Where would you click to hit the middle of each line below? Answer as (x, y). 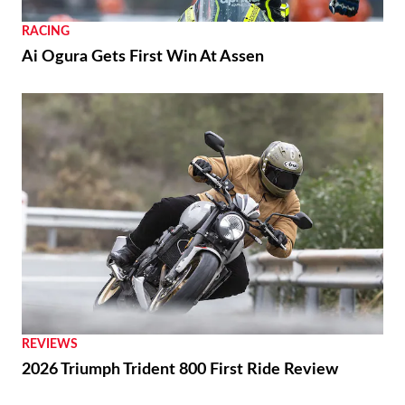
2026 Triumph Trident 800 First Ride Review (180, 369)
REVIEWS (50, 344)
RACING (46, 32)
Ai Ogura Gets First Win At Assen (143, 57)
